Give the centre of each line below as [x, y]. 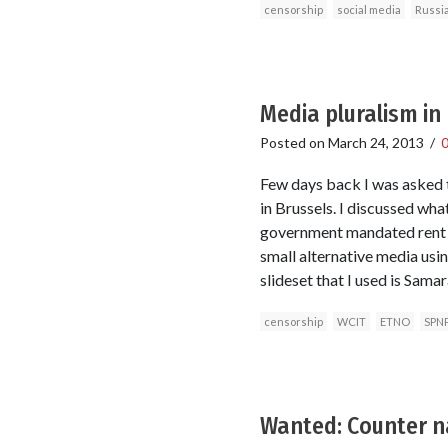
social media [368, 9]
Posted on [293, 142]
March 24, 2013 [375, 142]
